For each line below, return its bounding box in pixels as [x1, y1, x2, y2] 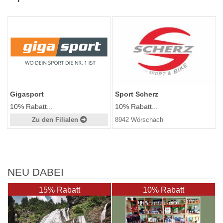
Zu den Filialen [31, 115, 80, 123]
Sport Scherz [115, 90, 158, 98]
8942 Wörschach [115, 115, 163, 123]
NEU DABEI [7, 166, 64, 178]
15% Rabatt [39, 185, 80, 194]
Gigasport [10, 90, 44, 98]
